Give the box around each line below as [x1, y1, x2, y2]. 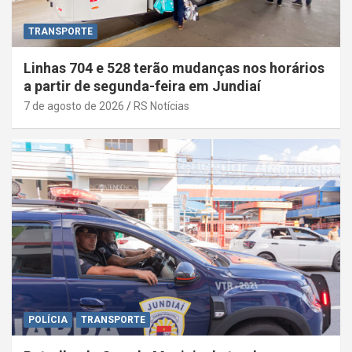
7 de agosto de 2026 [24, 99, 124, 112]
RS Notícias [134, 99, 189, 112]
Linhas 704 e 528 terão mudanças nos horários [24, 59, 324, 76]
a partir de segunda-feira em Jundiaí [24, 77, 261, 94]
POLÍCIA [28, 314, 68, 326]
